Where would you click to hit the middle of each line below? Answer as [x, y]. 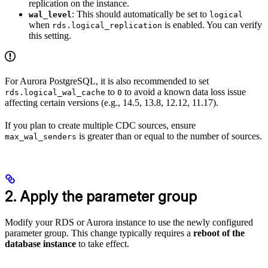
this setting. [50, 35]
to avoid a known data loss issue [184, 92]
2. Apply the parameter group [101, 197]
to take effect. [103, 244]
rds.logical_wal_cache [55, 92]
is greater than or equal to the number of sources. [169, 136]
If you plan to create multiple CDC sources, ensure [100, 125]
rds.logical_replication [107, 25]
